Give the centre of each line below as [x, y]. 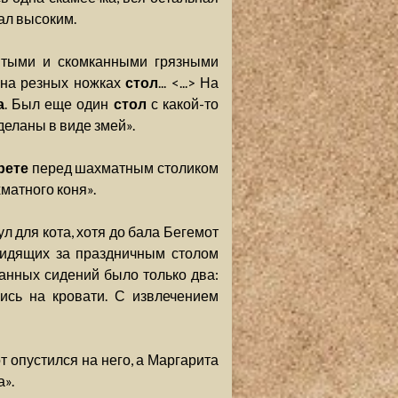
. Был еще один [59, 103]
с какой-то [183, 103]
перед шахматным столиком [123, 167]
